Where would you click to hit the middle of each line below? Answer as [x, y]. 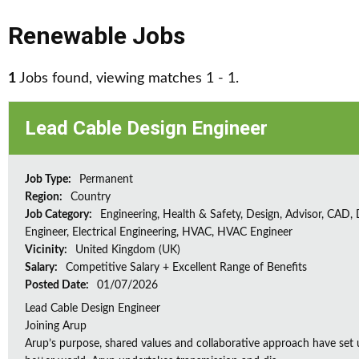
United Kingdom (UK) [128, 250]
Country [91, 197]
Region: [45, 197]
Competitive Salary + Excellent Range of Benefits [186, 268]
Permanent [106, 179]
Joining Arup [56, 326]
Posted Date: [58, 285]
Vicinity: [47, 250]
